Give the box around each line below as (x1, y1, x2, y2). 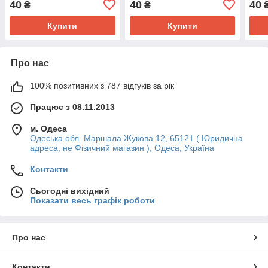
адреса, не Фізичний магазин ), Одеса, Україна (30, 142, 214, 153)
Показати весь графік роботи (30, 195, 155, 205)
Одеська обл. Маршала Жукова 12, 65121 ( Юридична (30, 133, 243, 143)
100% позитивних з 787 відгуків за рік (30, 80, 174, 90)
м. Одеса (30, 123, 67, 133)
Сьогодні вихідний (30, 185, 109, 196)
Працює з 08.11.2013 (30, 102, 115, 112)
